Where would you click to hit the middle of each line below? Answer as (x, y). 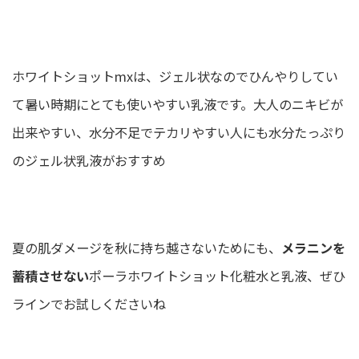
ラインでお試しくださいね (89, 304)
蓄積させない (50, 276)
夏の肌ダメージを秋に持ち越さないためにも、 (147, 248)
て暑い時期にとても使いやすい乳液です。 (133, 105)
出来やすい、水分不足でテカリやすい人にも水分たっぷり (179, 133)
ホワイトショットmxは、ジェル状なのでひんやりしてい (175, 77)
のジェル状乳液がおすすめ (89, 161)
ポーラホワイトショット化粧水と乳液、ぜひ (217, 276)
